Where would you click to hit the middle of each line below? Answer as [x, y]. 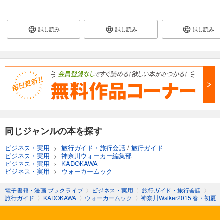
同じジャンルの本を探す [54, 130]
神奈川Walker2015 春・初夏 [179, 197]
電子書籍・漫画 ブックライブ [44, 190]
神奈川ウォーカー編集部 [96, 155]
